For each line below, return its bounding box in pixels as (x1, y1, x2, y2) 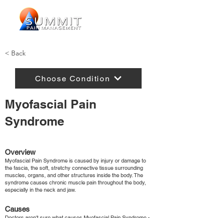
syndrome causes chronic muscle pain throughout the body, (5, 179, 146, 186)
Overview (5, 148, 36, 156)
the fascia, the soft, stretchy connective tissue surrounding (5, 164, 143, 171)
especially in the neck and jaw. (5, 186, 76, 193)
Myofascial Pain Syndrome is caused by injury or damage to (5, 157, 146, 164)
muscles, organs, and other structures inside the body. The (5, 172, 143, 179)
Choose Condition (35, 73, 110, 83)
